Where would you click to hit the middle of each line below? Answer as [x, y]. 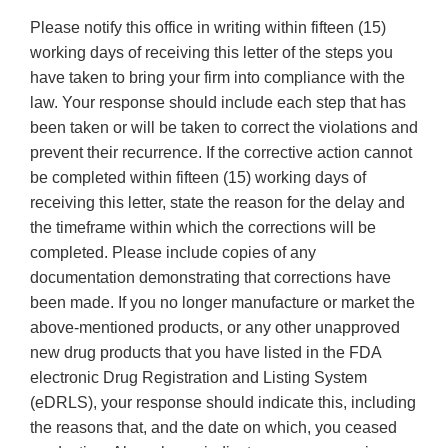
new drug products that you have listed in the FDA [205, 353]
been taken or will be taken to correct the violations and [224, 128]
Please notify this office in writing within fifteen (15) [208, 28]
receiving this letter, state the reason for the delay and [217, 203]
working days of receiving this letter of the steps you [211, 53]
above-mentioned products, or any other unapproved [215, 328]
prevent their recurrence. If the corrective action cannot [221, 153]
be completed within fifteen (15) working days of [198, 178]
